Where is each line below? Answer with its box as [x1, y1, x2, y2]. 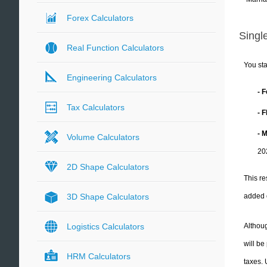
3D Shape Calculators [67, 192, 149, 201]
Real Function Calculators [67, 43, 164, 52]
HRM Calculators [67, 252, 131, 261]
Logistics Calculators [67, 222, 144, 231]
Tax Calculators [67, 103, 125, 112]
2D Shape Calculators [67, 162, 149, 172]
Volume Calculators [67, 132, 139, 142]
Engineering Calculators [67, 73, 157, 82]
